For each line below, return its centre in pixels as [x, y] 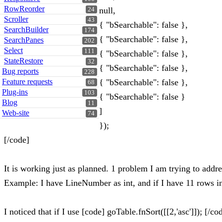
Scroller [16, 19]
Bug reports [20, 71]
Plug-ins [15, 92]
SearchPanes [24, 40]
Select [13, 50]
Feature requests [27, 82]
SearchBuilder [26, 29]
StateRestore [24, 61]
